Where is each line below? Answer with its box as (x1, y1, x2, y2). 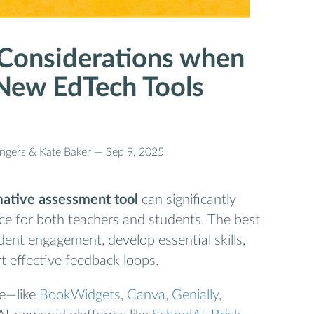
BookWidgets (39, 288, 121, 303)
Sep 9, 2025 (105, 146, 164, 158)
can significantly (138, 193, 236, 207)
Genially (172, 288, 219, 303)
